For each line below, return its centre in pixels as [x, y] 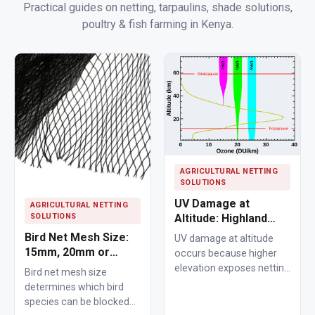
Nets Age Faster [218, 233]
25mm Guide [57, 266]
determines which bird [74, 287]
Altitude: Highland [221, 218]
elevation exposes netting [232, 268]
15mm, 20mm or [67, 252]
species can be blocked [77, 301]
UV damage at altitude [224, 238]
